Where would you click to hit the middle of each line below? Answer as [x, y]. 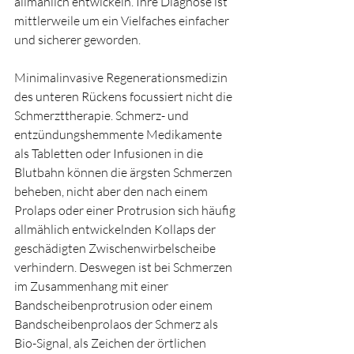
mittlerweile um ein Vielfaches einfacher [123, 21]
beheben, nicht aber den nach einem [112, 192]
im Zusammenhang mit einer [92, 286]
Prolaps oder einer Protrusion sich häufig [126, 211]
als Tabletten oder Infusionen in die [110, 154]
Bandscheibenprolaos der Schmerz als [117, 324]
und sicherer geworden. [77, 40]
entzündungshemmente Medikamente [119, 135]
